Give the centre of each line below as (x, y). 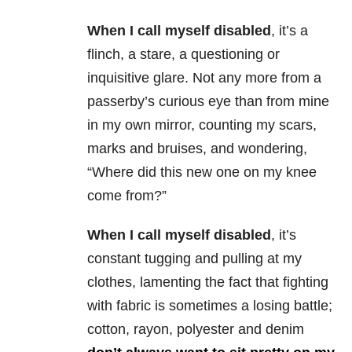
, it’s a (290, 31)
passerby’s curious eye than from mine (208, 102)
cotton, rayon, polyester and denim (196, 330)
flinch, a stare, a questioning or (183, 55)
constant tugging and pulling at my (194, 259)
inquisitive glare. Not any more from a (204, 78)
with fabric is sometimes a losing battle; (210, 306)
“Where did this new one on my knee (202, 172)
